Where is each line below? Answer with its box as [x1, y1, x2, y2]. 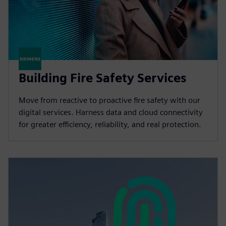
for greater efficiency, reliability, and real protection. [19, 119, 201, 129]
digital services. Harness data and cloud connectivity [19, 107, 203, 117]
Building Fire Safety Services [19, 70, 187, 85]
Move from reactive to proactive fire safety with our [19, 95, 200, 105]
